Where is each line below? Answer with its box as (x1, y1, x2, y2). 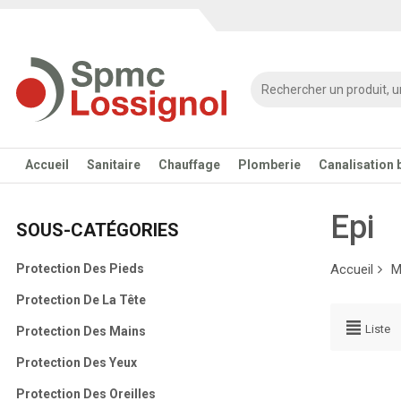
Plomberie (237, 158, 301, 172)
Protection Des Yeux (15, 355, 137, 370)
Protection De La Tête (15, 293, 146, 307)
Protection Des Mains (15, 324, 146, 338)
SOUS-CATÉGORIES (15, 219, 179, 241)
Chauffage (158, 158, 220, 172)
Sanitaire (86, 158, 141, 172)
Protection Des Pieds (15, 261, 144, 276)
